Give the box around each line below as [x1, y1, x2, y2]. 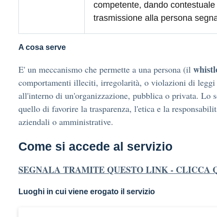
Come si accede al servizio [18, 139, 172, 153]
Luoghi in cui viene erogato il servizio [18, 187, 155, 196]
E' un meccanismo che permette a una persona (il [18, 63, 193, 75]
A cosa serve [18, 43, 66, 51]
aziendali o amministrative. [18, 116, 113, 127]
